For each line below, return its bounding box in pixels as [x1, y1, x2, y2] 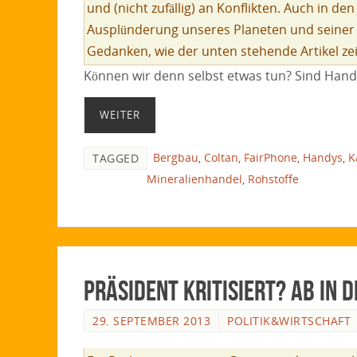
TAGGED [92, 151, 139, 167]
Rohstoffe [248, 171, 299, 187]
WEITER [100, 108, 140, 123]
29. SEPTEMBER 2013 [92, 312, 210, 328]
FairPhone [244, 150, 297, 166]
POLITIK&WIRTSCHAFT [227, 312, 351, 328]
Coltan [204, 150, 238, 166]
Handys [303, 150, 343, 166]
